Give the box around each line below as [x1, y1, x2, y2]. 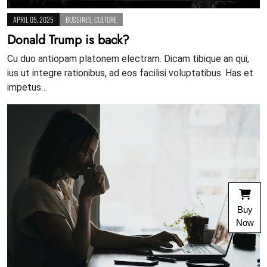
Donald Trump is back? [7, 30, 129, 49]
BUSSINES [66, 14, 92, 25]
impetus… [7, 82, 47, 94]
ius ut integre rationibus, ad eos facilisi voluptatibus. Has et [7, 67, 253, 79]
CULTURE [94, 14, 117, 25]
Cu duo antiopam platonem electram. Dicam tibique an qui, [7, 53, 249, 65]
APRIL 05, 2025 [13, 14, 54, 25]
